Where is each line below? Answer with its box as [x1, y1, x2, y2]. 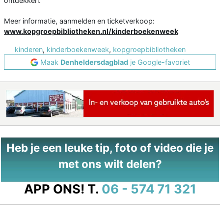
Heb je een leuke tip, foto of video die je [6, 141, 214, 155]
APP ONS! [24, 181, 84, 197]
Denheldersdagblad [60, 58, 128, 67]
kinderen [15, 45, 43, 54]
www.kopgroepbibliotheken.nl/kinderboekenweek [4, 27, 178, 36]
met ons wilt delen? [58, 157, 162, 171]
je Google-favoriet [128, 58, 190, 67]
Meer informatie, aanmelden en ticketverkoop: [4, 17, 155, 26]
